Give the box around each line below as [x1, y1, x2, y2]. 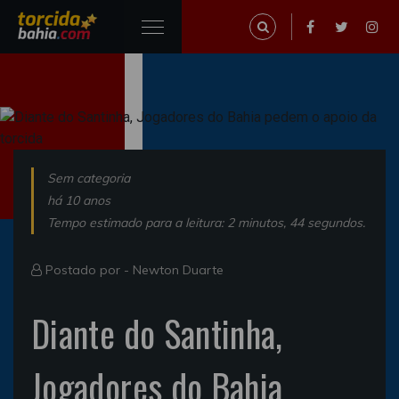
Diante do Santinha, [31, 306, 283, 360]
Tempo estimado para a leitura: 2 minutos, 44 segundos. [47, 215, 365, 231]
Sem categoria [47, 170, 130, 186]
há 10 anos [47, 192, 110, 208]
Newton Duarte [133, 262, 224, 278]
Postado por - [42, 262, 133, 278]
